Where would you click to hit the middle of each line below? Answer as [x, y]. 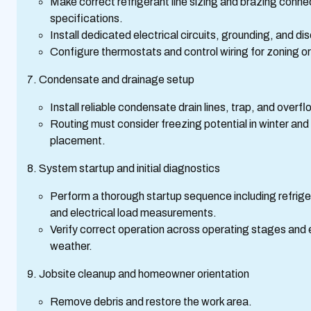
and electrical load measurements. [135, 213]
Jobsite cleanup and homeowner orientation [144, 274]
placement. [78, 141]
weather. [71, 246]
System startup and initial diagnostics [129, 168]
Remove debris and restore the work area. [153, 302]
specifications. [89, 18]
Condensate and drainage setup [117, 79]
